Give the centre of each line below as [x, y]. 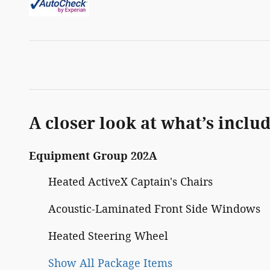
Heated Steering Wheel [108, 236]
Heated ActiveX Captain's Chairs [130, 182]
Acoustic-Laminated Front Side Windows [154, 209]
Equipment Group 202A [93, 156]
